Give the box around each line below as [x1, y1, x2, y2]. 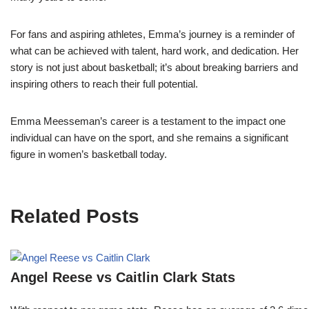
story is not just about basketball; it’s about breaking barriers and [10, 61, 298, 74]
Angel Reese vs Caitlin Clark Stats [10, 270, 235, 286]
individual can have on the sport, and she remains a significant [10, 132, 288, 144]
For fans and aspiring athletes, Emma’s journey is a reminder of [10, 28, 295, 41]
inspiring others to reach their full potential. [10, 78, 198, 90]
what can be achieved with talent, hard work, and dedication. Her [10, 45, 299, 57]
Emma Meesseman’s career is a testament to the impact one [10, 115, 286, 128]
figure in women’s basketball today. [10, 148, 167, 161]
